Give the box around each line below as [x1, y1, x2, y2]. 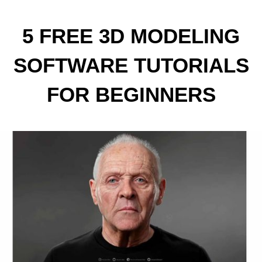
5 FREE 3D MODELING [22, 25, 240, 47]
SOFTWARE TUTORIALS [13, 54, 249, 77]
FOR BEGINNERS [46, 83, 216, 106]
